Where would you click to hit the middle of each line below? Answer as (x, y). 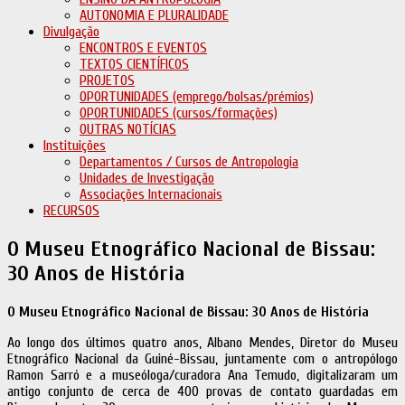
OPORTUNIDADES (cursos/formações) (179, 113)
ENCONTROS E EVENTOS (143, 48)
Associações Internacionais (151, 194)
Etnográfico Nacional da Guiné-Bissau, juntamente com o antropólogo (202, 358)
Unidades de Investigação (147, 178)
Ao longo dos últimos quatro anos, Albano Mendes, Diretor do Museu (202, 342)
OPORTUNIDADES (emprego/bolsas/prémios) (197, 97)
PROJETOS (107, 80)
